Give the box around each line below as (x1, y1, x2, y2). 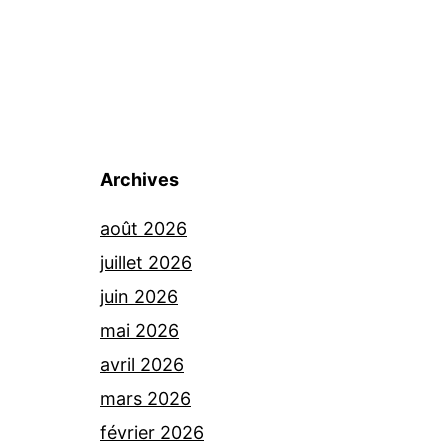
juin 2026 (100, 286, 178, 307)
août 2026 (100, 218, 187, 239)
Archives (100, 169, 179, 190)
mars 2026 (100, 388, 191, 409)
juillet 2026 (100, 252, 192, 273)
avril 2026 (100, 354, 184, 375)
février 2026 (100, 422, 204, 443)
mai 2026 (100, 320, 179, 341)
